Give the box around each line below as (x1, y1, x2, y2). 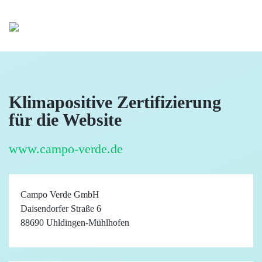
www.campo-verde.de (9, 142, 123, 156)
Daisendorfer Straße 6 (20, 204, 101, 213)
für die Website (9, 110, 122, 129)
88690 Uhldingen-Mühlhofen (20, 218, 129, 227)
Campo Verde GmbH (20, 189, 99, 199)
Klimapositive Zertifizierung (9, 92, 221, 112)
